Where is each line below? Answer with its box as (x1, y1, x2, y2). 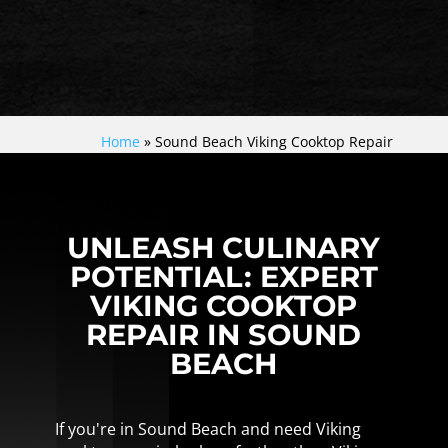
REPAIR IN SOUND (86, 316, 362, 352)
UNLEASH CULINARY (67, 229, 381, 265)
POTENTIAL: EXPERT (69, 258, 378, 294)
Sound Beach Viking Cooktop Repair (155, 131, 394, 151)
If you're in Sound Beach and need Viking (54, 417, 361, 440)
